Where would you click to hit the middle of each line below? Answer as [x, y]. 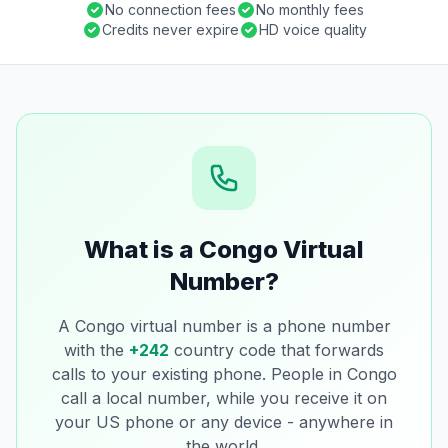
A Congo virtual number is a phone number [224, 326]
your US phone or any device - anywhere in [224, 422]
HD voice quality [312, 29]
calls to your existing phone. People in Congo [224, 374]
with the [96, 350]
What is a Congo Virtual [224, 249]
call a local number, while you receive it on [224, 398]
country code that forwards [276, 350]
